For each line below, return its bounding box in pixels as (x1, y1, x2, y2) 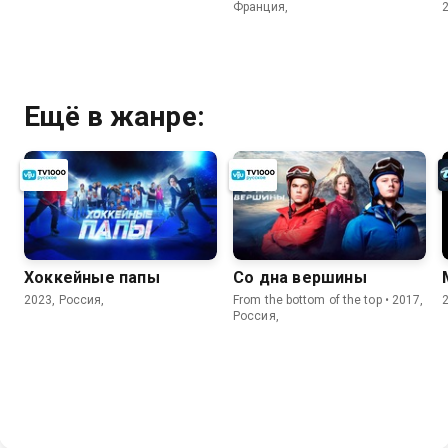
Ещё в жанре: (24, 100, 205, 134)
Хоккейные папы (24, 267, 160, 287)
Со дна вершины (233, 267, 367, 287)
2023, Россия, (24, 292, 105, 307)
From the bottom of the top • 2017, (233, 292, 424, 307)
